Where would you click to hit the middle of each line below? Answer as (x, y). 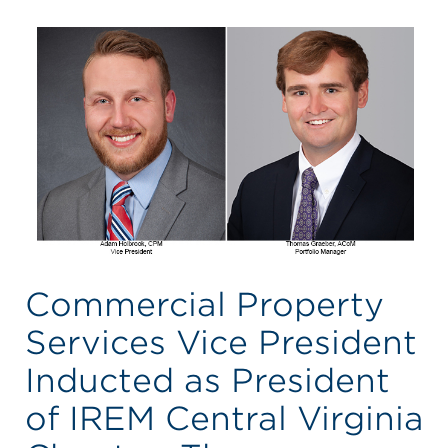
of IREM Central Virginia (224, 419)
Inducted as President (207, 381)
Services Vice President (220, 343)
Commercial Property (204, 305)
